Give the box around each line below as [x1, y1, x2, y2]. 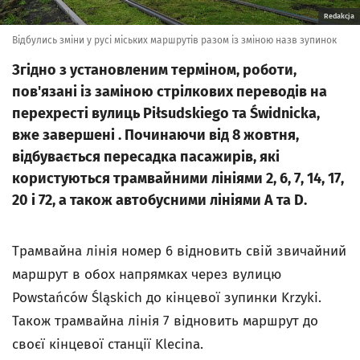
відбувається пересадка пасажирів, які [12, 148, 280, 166]
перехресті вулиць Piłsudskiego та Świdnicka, [12, 104, 320, 122]
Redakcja [324, 12, 354, 20]
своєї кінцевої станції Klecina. [12, 336, 203, 353]
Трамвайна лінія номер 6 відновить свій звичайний [12, 243, 346, 260]
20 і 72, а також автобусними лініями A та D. [12, 191, 307, 209]
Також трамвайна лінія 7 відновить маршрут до [12, 313, 318, 329]
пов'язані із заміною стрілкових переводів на [12, 83, 327, 100]
